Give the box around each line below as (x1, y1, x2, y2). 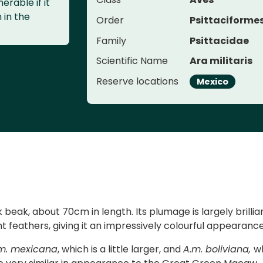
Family (96, 33, 126, 48)
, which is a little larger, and (58, 242, 183, 257)
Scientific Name (96, 54, 168, 68)
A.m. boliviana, (183, 242, 254, 257)
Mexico (197, 75, 229, 87)
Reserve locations (96, 74, 178, 88)
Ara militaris (190, 54, 253, 68)
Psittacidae (190, 33, 249, 48)
